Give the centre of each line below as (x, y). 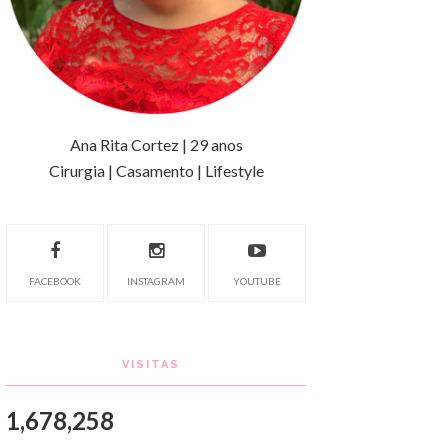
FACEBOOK (55, 281)
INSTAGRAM (156, 281)
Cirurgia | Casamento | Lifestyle (156, 170)
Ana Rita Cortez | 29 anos (156, 144)
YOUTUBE (257, 281)
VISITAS (151, 364)
